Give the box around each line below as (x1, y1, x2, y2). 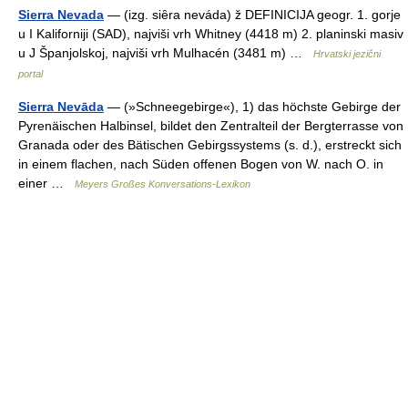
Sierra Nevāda (18, 98, 104, 114)
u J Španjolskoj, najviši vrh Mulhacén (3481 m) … (18, 45, 313, 60)
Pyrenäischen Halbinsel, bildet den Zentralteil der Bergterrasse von (18, 117, 403, 133)
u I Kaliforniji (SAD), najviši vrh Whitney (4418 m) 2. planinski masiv (18, 25, 403, 41)
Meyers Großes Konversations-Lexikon (75, 178, 250, 189)
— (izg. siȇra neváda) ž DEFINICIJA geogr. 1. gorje (104, 6, 401, 22)
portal (18, 67, 43, 79)
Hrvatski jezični (313, 47, 381, 59)
